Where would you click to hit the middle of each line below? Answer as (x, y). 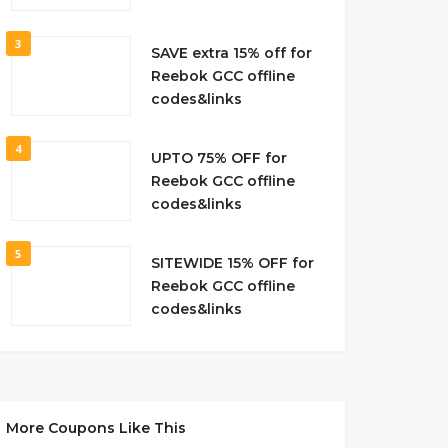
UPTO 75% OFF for (218, 157)
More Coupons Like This (95, 428)
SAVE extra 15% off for (231, 52)
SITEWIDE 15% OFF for (232, 262)
